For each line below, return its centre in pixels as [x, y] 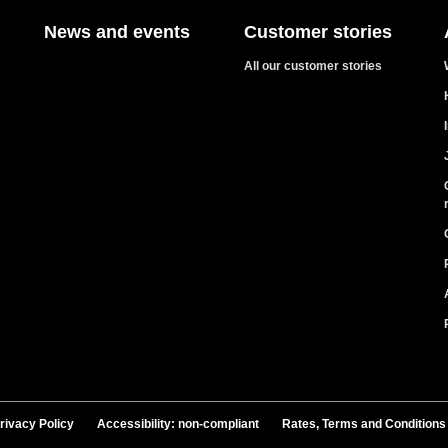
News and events [117, 31]
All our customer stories [313, 65]
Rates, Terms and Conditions [364, 423]
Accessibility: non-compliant [178, 423]
